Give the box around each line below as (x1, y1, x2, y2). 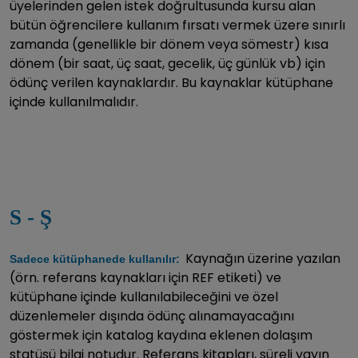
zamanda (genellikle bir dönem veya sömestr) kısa (10, 34, 328, 54)
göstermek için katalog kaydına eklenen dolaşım (10, 325, 312, 344)
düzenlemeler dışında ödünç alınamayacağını (10, 306, 294, 325)
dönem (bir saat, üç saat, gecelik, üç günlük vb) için (10, 54, 325, 73)
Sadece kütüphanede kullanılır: (10, 252, 183, 265)
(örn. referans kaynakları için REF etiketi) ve (10, 268, 281, 287)
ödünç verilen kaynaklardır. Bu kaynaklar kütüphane (10, 73, 333, 92)
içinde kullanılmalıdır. (10, 92, 138, 111)
